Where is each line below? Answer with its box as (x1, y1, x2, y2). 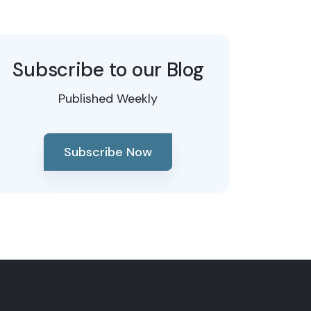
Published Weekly (58, 90, 158, 107)
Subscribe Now (64, 144, 153, 160)
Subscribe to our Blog (12, 57, 204, 83)
